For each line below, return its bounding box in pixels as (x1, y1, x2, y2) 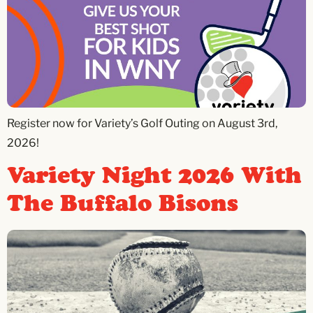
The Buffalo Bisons (7, 187, 238, 222)
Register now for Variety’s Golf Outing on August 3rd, (7, 116, 277, 130)
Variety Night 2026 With (7, 159, 302, 194)
